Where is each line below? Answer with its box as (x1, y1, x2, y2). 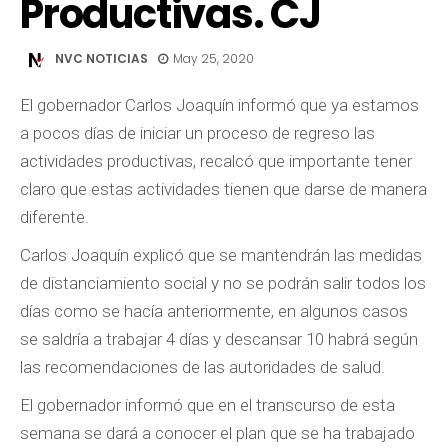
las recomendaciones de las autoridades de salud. (20, 357, 385, 377)
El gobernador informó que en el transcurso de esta (20, 395, 395, 415)
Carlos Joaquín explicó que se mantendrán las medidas (20, 245, 422, 265)
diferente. (20, 207, 89, 227)
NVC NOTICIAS (55, 50, 148, 68)
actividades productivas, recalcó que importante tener (20, 151, 412, 171)
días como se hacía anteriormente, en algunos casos (20, 301, 408, 321)
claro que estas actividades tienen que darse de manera (20, 179, 427, 199)
